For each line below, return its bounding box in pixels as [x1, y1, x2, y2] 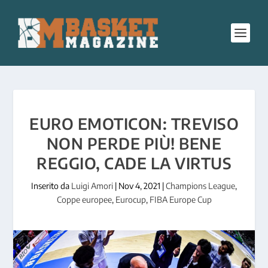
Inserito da [31, 181, 71, 191]
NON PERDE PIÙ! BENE [46, 133, 222, 153]
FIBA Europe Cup [149, 194, 212, 205]
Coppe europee [56, 194, 112, 205]
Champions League [166, 181, 235, 191]
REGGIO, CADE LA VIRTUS [36, 153, 232, 173]
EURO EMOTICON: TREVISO [29, 114, 239, 133]
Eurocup [115, 194, 146, 205]
